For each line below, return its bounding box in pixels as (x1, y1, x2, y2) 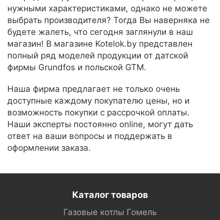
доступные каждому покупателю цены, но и (7, 96, 190, 106)
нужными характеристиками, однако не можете (7, 3, 207, 13)
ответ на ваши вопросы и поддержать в (7, 131, 172, 141)
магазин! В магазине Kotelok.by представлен (7, 39, 192, 49)
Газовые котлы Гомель (63, 207, 157, 217)
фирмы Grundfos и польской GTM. (7, 62, 146, 72)
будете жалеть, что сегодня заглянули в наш (7, 27, 193, 37)
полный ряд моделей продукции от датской (7, 51, 188, 60)
